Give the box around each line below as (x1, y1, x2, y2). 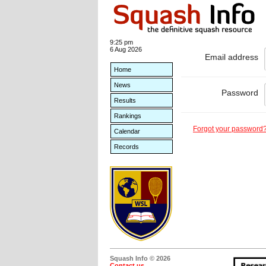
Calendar (114, 128, 140, 135)
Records (114, 143, 139, 150)
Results (114, 97, 136, 104)
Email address (205, 52, 258, 62)
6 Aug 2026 (110, 46, 142, 53)
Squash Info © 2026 (110, 254, 170, 262)
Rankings (114, 112, 141, 119)
